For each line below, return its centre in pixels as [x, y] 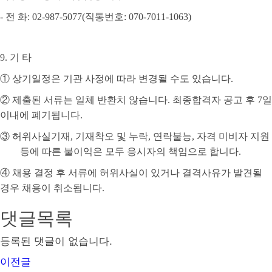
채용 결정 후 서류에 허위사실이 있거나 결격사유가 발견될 [137, 173]
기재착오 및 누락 [112, 137]
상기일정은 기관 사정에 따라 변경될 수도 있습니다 [121, 79]
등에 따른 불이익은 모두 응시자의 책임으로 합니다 [129, 152]
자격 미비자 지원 [233, 137]
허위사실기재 [41, 137]
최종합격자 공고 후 [215, 100]
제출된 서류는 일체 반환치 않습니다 [90, 100]
